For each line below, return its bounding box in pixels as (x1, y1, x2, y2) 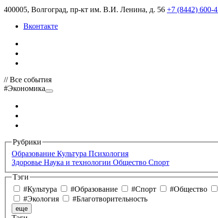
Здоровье (12, 158, 44, 166)
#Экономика (4, 84, 45, 92)
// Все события (4, 75, 52, 84)
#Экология (23, 195, 59, 203)
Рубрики (13, 138, 41, 146)
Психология (89, 149, 128, 158)
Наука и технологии (44, 158, 113, 166)
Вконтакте (23, 22, 58, 30)
